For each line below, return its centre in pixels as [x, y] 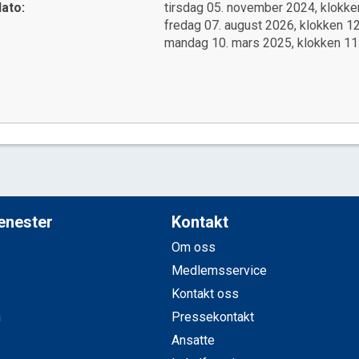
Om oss [193, 247]
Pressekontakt [212, 317]
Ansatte [193, 340]
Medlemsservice [219, 270]
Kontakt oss [205, 294]
